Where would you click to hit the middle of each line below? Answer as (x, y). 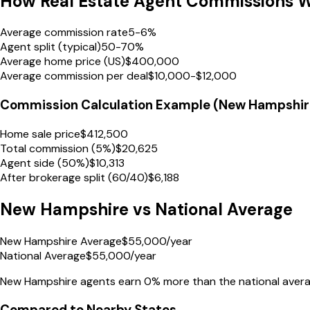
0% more (167, 281)
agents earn (109, 281)
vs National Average (211, 209)
